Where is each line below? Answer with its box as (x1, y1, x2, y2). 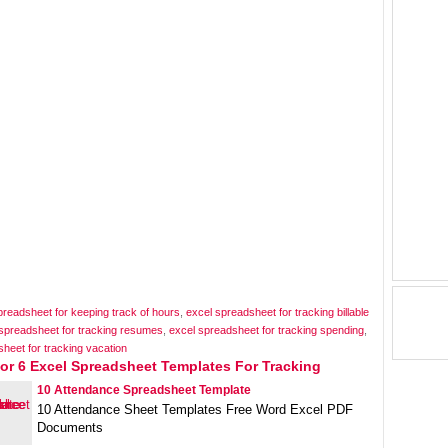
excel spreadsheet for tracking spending (169, 324, 364, 336)
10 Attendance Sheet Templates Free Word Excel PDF (37, 402, 353, 417)
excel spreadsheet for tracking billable (186, 306, 369, 318)
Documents (37, 420, 103, 435)
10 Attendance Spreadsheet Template (37, 383, 251, 397)
